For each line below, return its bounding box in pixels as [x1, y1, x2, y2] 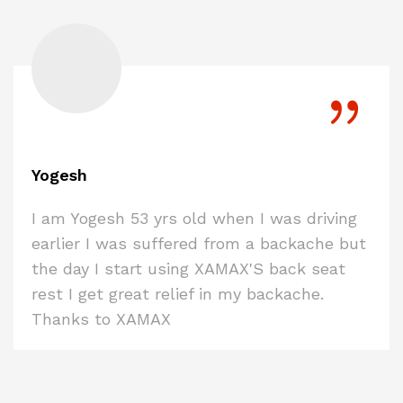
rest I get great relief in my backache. [31, 283, 329, 303]
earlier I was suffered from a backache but [31, 233, 366, 253]
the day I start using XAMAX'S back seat [31, 258, 345, 278]
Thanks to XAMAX [31, 309, 171, 328]
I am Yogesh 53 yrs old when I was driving [31, 208, 357, 228]
